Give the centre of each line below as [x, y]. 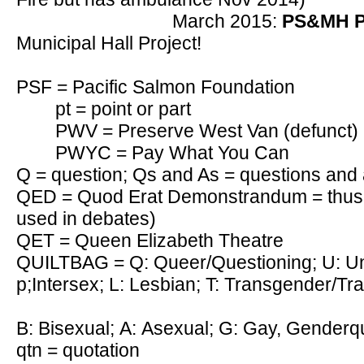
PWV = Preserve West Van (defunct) [207, 131]
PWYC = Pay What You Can [172, 153]
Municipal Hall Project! [109, 43]
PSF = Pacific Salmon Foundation [156, 87]
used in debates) [86, 219]
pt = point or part [123, 109]
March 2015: [227, 21]
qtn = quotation [78, 350]
